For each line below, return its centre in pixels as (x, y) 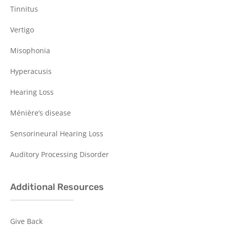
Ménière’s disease (41, 113)
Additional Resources (57, 187)
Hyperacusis (31, 71)
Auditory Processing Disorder (60, 155)
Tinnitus (24, 9)
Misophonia (30, 51)
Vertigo (22, 30)
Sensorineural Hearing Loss (57, 134)
